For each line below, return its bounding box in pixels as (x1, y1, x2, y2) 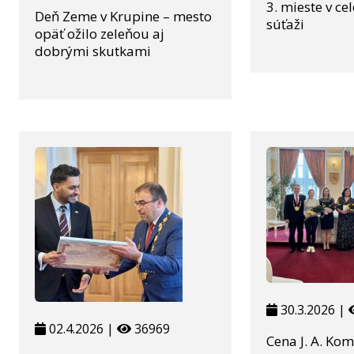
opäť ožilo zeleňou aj (35, 24, 164, 43)
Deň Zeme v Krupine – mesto (35, 6, 212, 25)
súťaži (266, 15, 305, 34)
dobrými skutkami (35, 41, 151, 60)
